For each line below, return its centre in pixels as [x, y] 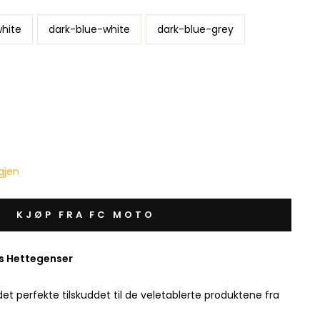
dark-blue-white [89, 30]
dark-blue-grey [195, 30]
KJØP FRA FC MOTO [86, 215]
